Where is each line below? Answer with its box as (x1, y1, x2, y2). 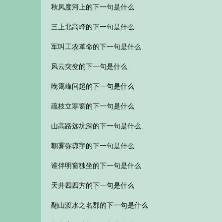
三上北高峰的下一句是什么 (51, 23, 134, 31)
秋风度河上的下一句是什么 (51, 3, 134, 11)
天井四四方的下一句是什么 (51, 182, 134, 189)
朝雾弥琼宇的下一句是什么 (51, 142, 134, 150)
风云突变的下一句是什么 (51, 63, 127, 70)
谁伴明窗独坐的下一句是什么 (51, 162, 141, 169)
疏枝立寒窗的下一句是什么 (51, 103, 134, 110)
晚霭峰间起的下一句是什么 (51, 83, 134, 90)
